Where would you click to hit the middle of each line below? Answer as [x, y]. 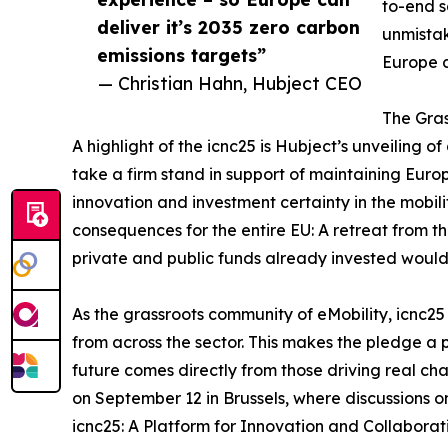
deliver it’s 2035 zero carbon [228, 27]
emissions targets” [181, 55]
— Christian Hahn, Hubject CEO [230, 83]
